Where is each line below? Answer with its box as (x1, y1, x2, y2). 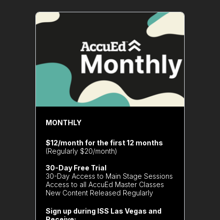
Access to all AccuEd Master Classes (46, 180, 164, 189)
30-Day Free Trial (46, 164, 107, 172)
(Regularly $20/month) (46, 147, 117, 155)
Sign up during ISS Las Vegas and (46, 207, 162, 215)
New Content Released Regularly (46, 189, 153, 197)
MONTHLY (46, 118, 82, 127)
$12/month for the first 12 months (46, 138, 163, 147)
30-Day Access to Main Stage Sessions (46, 172, 173, 180)
